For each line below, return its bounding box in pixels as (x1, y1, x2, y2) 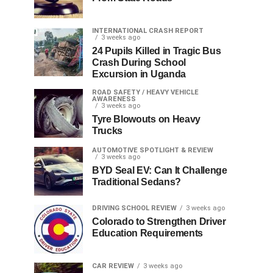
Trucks (92, 126, 123, 136)
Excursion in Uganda (92, 69, 186, 80)
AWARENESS (92, 95, 136, 104)
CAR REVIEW (92, 262, 134, 271)
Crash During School (92, 57, 186, 68)
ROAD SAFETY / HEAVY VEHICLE (92, 88, 199, 97)
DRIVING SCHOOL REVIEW (92, 204, 177, 213)
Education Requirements (92, 228, 203, 239)
